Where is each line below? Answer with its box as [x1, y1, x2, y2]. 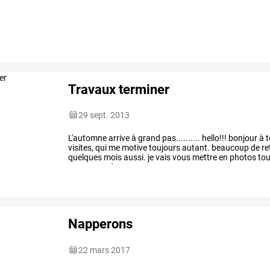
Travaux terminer [68, 81, 170, 97]
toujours [147, 142, 181, 152]
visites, [68, 142, 94, 152]
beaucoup [210, 142, 250, 152]
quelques [68, 152, 102, 162]
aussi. [122, 152, 146, 162]
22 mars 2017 [78, 245, 131, 255]
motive [120, 142, 148, 152]
